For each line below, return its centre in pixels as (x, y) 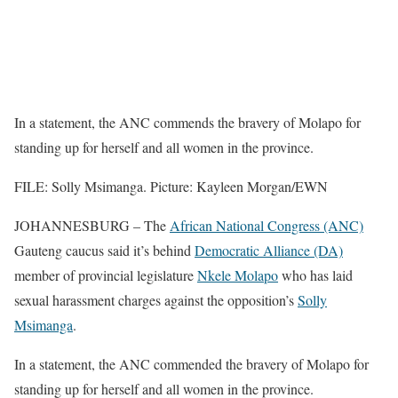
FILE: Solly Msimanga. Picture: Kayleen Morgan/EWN (171, 186)
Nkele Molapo (238, 275)
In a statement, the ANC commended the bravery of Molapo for (191, 363)
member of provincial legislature (106, 275)
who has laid (315, 275)
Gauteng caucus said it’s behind (104, 250)
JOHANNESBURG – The (92, 225)
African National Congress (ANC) (267, 225)
